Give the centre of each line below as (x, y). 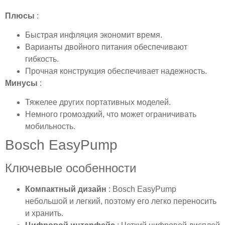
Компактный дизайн (67, 189)
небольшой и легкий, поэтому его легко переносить (121, 201)
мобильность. (50, 127)
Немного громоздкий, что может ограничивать (111, 115)
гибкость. (42, 59)
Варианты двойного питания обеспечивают (106, 47)
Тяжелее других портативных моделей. (98, 102)
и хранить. (44, 213)
